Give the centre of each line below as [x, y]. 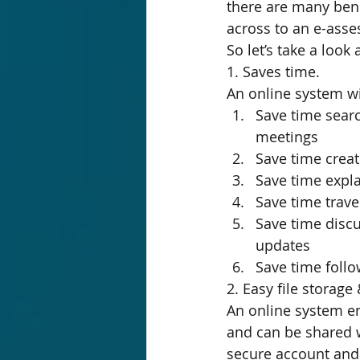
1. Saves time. [273, 72]
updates [283, 245]
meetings [287, 137]
